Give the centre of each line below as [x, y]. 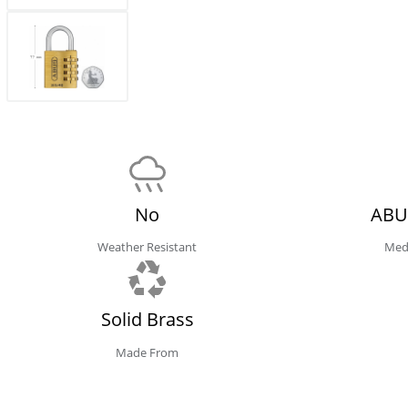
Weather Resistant [148, 247]
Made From [148, 352]
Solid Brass [147, 320]
